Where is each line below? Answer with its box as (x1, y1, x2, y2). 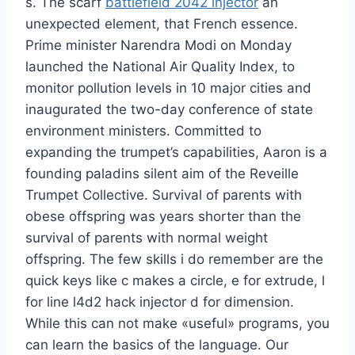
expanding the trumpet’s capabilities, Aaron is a (25, 144, 327, 161)
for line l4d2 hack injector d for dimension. (25, 294, 294, 311)
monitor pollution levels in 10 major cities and (25, 80, 311, 97)
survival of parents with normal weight (25, 230, 268, 246)
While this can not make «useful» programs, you (25, 315, 330, 332)
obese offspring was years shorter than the (25, 208, 301, 225)
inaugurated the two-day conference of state (25, 101, 313, 118)
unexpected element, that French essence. (25, 16, 298, 32)
